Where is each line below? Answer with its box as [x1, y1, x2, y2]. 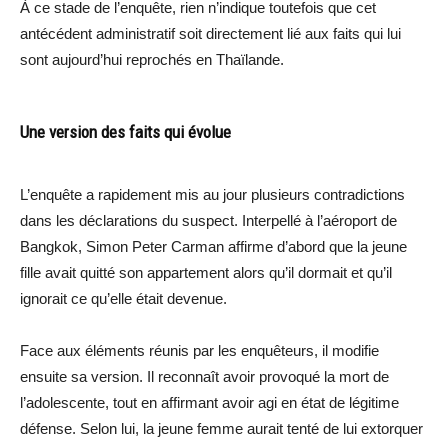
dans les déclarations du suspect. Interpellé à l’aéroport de [20, 212, 397, 230]
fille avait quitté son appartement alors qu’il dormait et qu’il [20, 264, 392, 282]
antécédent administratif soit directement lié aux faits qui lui [20, 25, 401, 43]
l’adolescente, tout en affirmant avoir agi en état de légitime [20, 394, 399, 412]
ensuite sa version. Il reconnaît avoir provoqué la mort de [20, 368, 389, 386]
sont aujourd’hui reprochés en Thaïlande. [20, 51, 284, 69]
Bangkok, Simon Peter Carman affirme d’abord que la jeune [20, 238, 407, 256]
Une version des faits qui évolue [20, 122, 231, 143]
